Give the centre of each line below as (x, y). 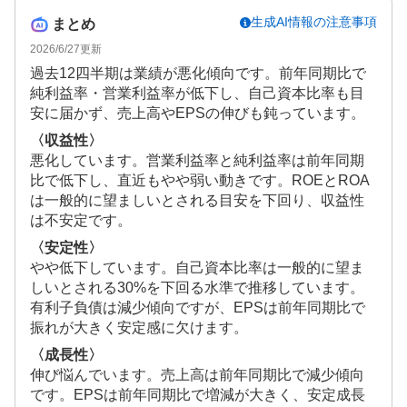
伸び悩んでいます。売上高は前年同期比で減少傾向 (197, 375)
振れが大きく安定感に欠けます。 (139, 328)
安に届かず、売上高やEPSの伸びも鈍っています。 (198, 114)
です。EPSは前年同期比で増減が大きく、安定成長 (198, 395)
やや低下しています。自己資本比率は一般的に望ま (197, 268)
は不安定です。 (81, 221)
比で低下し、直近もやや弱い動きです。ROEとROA (200, 181)
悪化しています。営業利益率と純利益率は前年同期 (197, 161)
